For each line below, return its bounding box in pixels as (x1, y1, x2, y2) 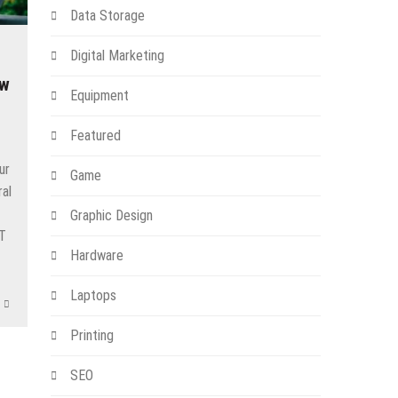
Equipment (69, 87, 129, 105)
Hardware (69, 247, 123, 265)
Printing (69, 327, 114, 345)
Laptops (69, 287, 116, 305)
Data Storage (69, 7, 145, 25)
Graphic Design (69, 207, 153, 225)
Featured (69, 127, 121, 145)
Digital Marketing (69, 47, 164, 65)
